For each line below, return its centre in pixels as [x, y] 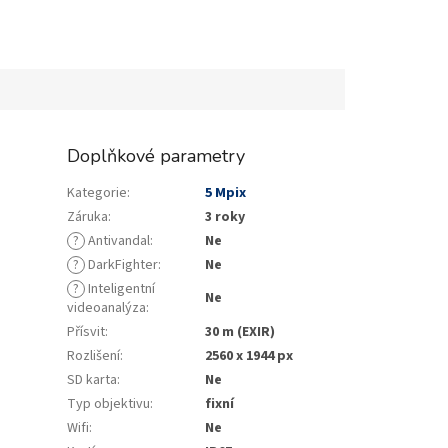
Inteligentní [120, 289]
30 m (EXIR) [240, 332]
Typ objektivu [109, 404]
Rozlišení [94, 356]
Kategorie [97, 193]
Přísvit [86, 332]
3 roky [225, 217]
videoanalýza [107, 308]
